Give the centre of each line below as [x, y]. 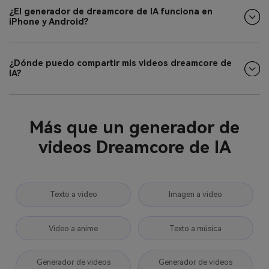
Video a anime [74, 228]
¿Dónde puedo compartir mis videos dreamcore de [120, 64]
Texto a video [73, 195]
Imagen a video [196, 195]
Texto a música [196, 228]
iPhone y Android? [49, 22]
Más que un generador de [134, 128]
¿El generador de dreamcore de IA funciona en [111, 12]
